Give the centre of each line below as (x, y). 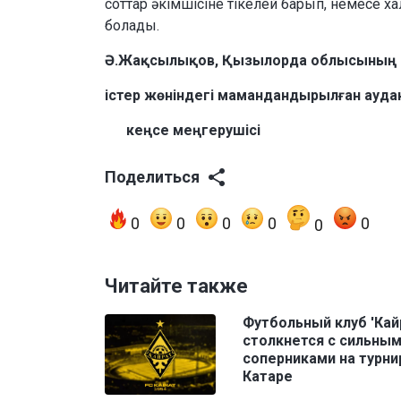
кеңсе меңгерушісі (186, 131)
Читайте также (176, 286)
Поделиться (152, 177)
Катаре (268, 377)
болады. (132, 26)
